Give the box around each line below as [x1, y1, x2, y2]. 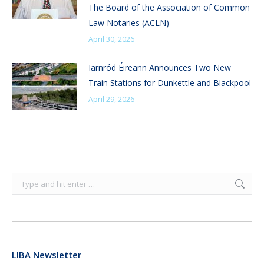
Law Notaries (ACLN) [88, 17, 169, 29]
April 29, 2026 [88, 94, 134, 105]
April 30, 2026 [88, 34, 134, 45]
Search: [11, 174, 38, 185]
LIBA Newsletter [12, 249, 81, 261]
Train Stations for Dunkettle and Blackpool [88, 77, 251, 89]
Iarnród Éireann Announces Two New [88, 62, 231, 74]
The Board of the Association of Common [88, 2, 250, 14]
